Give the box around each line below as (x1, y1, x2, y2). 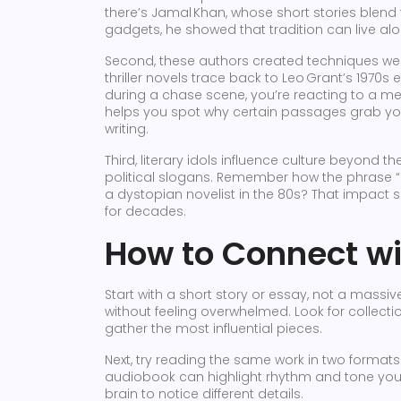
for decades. (105, 202, 186, 220)
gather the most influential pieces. (105, 320, 322, 337)
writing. (105, 120, 149, 138)
